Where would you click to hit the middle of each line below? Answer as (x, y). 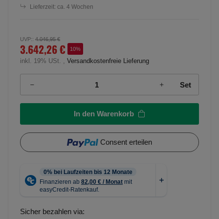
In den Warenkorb (104, 114)
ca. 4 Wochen (75, 7)
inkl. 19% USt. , (44, 61)
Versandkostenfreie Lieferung (108, 61)
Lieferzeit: (44, 7)
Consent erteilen (126, 142)
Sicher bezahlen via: (52, 212)
